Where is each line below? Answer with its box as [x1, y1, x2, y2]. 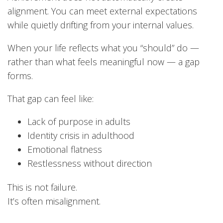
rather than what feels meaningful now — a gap [7, 55, 200, 68]
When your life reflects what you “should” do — [7, 41, 199, 54]
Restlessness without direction [27, 157, 152, 169]
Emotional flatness [27, 143, 102, 155]
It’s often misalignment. [7, 195, 101, 207]
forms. [7, 69, 33, 82]
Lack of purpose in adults [27, 115, 130, 127]
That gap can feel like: [7, 92, 94, 105]
